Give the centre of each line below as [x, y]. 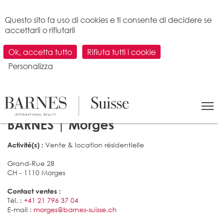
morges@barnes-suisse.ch [75, 209]
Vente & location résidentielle [94, 145]
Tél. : [16, 200]
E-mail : [20, 209]
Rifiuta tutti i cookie [121, 52]
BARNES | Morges [61, 124]
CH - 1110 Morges [36, 172]
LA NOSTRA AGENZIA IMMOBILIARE [77, 112]
